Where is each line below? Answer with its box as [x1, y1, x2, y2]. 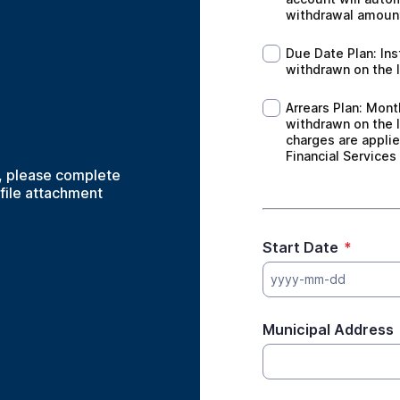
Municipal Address [262, 321, 394, 338]
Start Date [262, 238, 338, 256]
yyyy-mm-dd [271, 271, 346, 287]
